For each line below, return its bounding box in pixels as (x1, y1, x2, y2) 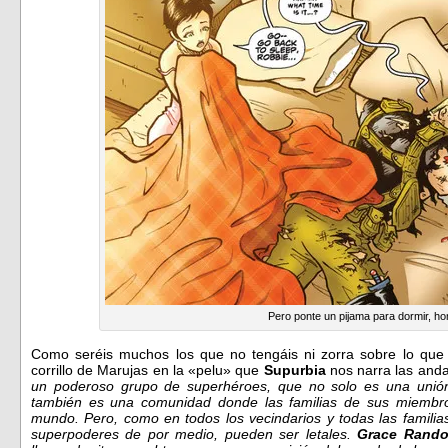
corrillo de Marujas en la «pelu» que (31, 361, 264, 378)
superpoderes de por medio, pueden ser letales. (31, 425, 358, 442)
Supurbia (263, 361, 330, 378)
